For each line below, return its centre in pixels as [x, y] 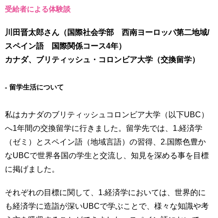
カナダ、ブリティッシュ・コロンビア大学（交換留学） [102, 60]
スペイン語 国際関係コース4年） [65, 46]
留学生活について [36, 87]
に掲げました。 [32, 169]
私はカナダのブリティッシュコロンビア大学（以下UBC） [107, 115]
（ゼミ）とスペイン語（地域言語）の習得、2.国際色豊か [105, 142]
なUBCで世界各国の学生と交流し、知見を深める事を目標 [107, 155]
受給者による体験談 [38, 9]
